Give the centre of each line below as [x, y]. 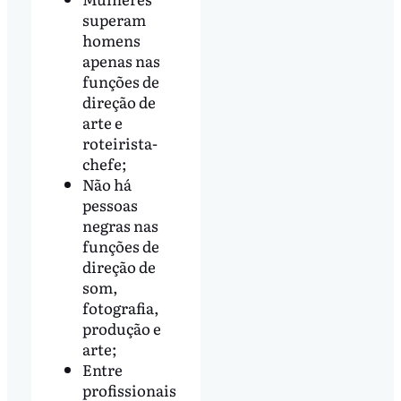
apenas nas [121, 61]
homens [111, 40]
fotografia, [120, 308]
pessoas [110, 205]
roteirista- [119, 143]
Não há [107, 184]
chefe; [104, 164]
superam [114, 20]
